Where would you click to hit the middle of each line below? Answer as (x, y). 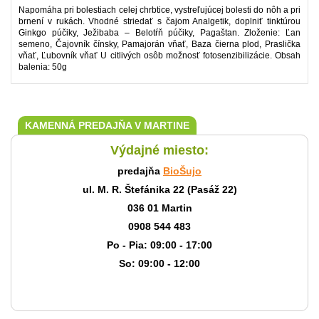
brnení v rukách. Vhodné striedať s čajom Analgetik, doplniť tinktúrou (159, 21)
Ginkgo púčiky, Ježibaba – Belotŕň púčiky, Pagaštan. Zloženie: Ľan (159, 33)
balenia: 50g (43, 67)
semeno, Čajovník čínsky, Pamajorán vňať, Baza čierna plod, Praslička (159, 44)
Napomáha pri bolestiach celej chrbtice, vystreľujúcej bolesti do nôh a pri (159, 10)
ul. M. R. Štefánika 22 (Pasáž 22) (159, 189)
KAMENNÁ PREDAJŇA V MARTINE (107, 125)
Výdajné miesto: (159, 150)
